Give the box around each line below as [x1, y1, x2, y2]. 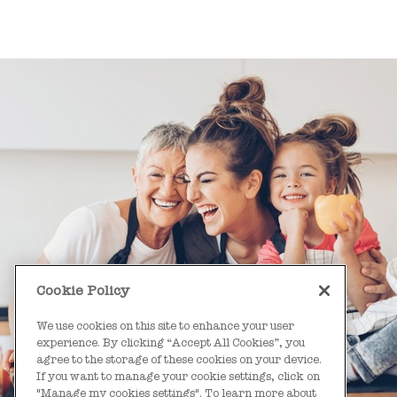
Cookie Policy [36, 282, 129, 299]
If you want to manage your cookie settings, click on [36, 369, 320, 383]
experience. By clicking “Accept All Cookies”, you [36, 335, 305, 349]
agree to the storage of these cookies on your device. [36, 352, 322, 366]
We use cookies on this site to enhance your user [36, 318, 294, 332]
